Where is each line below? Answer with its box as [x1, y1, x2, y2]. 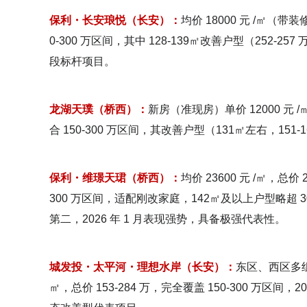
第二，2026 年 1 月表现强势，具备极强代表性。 [49, 213, 286, 225]
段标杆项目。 [49, 56, 115, 67]
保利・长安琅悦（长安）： [49, 14, 181, 26]
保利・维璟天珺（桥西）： [49, 172, 181, 184]
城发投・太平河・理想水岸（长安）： [49, 261, 236, 273]
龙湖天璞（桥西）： [49, 103, 148, 115]
